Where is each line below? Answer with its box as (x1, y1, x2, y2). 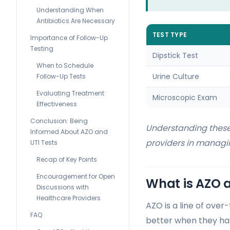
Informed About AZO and (30, 127, 108, 136)
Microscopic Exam (152, 92, 217, 103)
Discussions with (36, 183, 89, 191)
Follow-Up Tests (36, 72, 86, 81)
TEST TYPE (152, 30, 187, 40)
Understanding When (36, 6, 104, 14)
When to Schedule (36, 61, 93, 70)
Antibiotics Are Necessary (36, 16, 115, 25)
